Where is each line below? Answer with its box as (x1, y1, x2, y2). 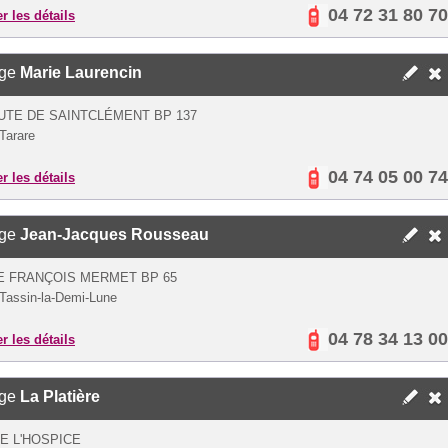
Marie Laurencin (20, 64, 142, 81)
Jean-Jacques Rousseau (20, 226, 209, 243)
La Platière (20, 388, 100, 405)
